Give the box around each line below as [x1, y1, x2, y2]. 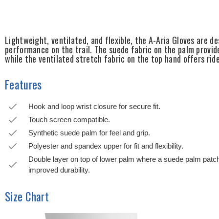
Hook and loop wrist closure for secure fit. [28, 102, 160, 111]
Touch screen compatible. [28, 115, 110, 124]
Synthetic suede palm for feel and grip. [28, 129, 150, 137]
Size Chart [5, 188, 49, 205]
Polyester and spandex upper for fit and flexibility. [28, 142, 183, 151]
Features [5, 76, 42, 93]
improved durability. [28, 166, 90, 175]
